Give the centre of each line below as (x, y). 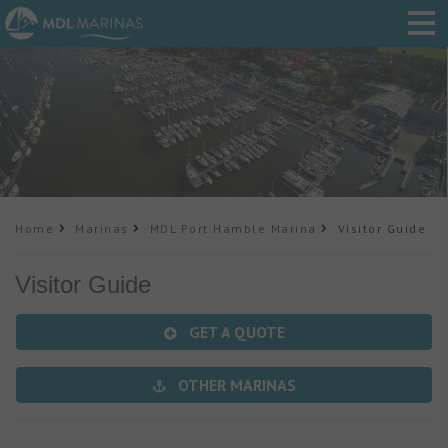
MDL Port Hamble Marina (233, 228)
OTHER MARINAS (235, 385)
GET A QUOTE (234, 332)
